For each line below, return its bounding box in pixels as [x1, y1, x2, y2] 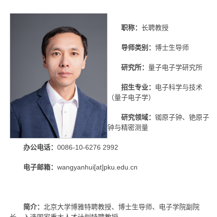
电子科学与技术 [155, 83, 202, 92]
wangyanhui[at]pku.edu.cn [57, 163, 138, 171]
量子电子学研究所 [148, 63, 202, 72]
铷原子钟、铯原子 [155, 113, 209, 122]
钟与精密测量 [108, 124, 148, 132]
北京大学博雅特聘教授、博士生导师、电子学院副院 [44, 203, 200, 211]
